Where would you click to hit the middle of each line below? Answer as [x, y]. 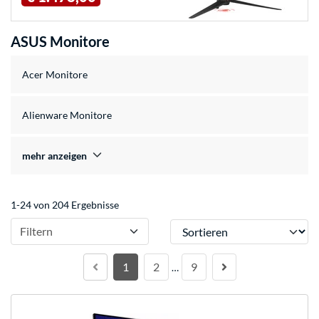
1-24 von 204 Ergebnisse [65, 205]
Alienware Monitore [67, 115]
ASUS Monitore [60, 42]
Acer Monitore [55, 75]
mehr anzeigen [54, 156]
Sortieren [190, 226]
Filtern [36, 231]
